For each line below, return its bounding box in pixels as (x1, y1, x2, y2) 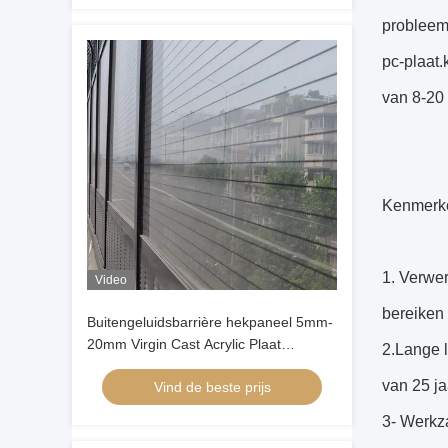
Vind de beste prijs (153, 379, 271, 395)
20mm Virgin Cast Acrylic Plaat (87, 336, 281, 352)
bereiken (382, 305, 444, 322)
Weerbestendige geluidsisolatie (87, 358, 284, 374)
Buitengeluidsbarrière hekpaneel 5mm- (87, 314, 333, 330)
